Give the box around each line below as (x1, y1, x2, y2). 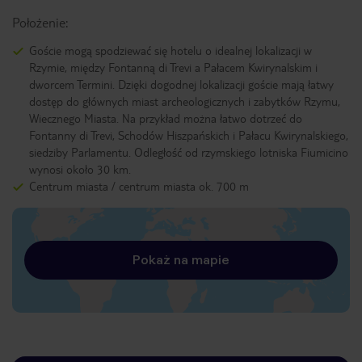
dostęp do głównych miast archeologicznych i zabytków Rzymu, (29, 94, 340, 108)
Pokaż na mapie (133, 252, 229, 267)
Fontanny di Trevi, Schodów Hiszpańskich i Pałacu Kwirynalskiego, (29, 128, 348, 142)
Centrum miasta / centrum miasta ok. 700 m (29, 179, 249, 193)
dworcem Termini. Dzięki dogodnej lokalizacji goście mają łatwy (29, 77, 334, 91)
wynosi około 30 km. (29, 162, 131, 176)
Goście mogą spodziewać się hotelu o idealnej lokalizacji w (29, 43, 312, 57)
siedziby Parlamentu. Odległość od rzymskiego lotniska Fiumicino (29, 145, 348, 159)
